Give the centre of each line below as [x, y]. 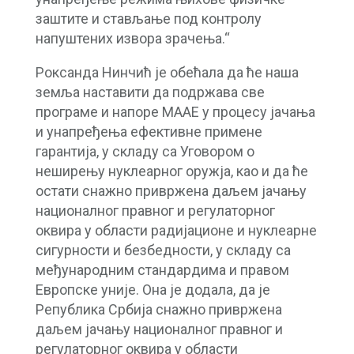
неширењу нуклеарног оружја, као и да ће [171, 171]
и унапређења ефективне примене [149, 131]
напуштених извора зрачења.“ [132, 38]
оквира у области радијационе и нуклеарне [176, 230]
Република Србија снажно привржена [158, 309]
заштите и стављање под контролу [148, 18]
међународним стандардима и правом [162, 269]
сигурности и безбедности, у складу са [163, 250]
